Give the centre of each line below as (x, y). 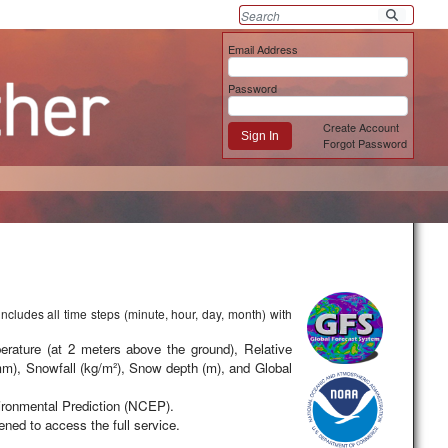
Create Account (361, 127)
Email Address (263, 49)
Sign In (260, 136)
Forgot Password (365, 143)
